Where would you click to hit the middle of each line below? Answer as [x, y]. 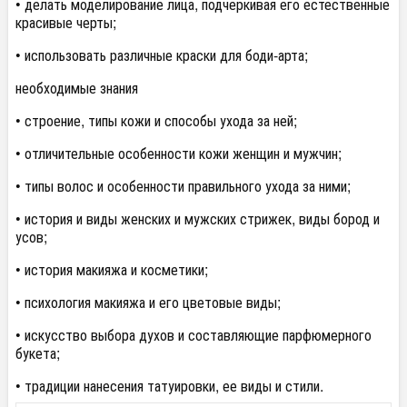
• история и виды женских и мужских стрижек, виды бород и [198, 218]
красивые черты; [66, 22]
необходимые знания [77, 87]
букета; [38, 352]
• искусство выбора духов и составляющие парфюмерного [194, 334]
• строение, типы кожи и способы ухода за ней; [156, 120]
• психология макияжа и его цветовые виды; [148, 302]
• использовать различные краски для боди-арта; [162, 55]
